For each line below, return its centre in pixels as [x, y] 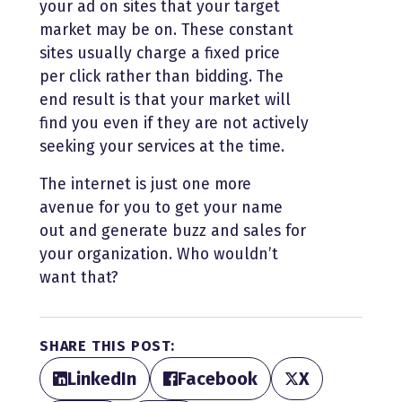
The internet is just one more [145, 184]
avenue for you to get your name [161, 207]
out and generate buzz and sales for [173, 231]
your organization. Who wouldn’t [159, 254]
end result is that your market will [165, 100]
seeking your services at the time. [162, 146]
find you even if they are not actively [174, 123]
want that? [79, 277]
